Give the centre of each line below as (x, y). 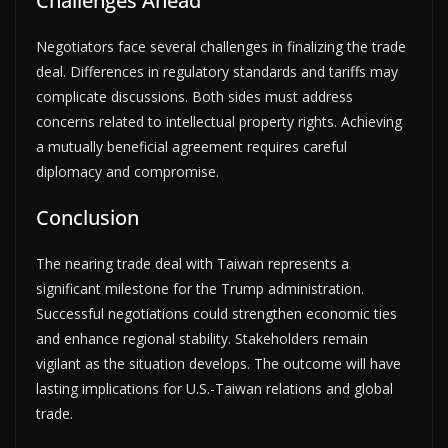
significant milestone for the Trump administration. (200, 288)
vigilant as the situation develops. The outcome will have (218, 363)
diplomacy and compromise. (127, 171)
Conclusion (87, 217)
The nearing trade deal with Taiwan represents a (192, 263)
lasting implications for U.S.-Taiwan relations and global (214, 388)
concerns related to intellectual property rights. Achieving (219, 121)
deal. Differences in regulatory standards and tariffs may (217, 71)
